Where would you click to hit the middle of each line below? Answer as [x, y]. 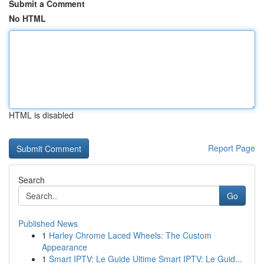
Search [32, 180]
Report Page [232, 148]
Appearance [65, 247]
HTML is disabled [41, 115]
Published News [48, 223]
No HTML [27, 18]
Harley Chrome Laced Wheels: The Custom [130, 235]
